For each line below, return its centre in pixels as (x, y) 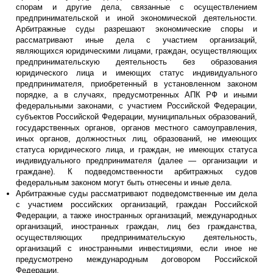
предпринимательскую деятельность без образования (136, 62)
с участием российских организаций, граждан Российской (136, 204)
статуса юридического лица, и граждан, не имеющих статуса (136, 149)
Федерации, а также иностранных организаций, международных (136, 215)
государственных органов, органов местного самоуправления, (136, 127)
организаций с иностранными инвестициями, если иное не (136, 248)
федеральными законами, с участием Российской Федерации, (136, 105)
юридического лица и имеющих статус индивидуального (136, 73)
